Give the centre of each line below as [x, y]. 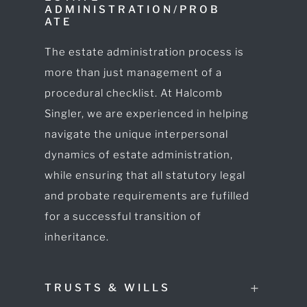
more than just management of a [133, 73]
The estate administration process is [144, 52]
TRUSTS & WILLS [107, 288]
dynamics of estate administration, [138, 155]
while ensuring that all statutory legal [145, 176]
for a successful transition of [123, 217]
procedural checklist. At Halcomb [133, 94]
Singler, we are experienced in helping [146, 114]
